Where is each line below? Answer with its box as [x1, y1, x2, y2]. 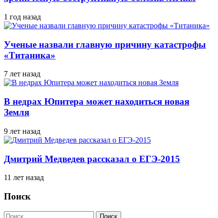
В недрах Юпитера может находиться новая [4, 96, 189, 107]
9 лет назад [4, 127, 40, 135]
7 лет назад [4, 70, 40, 78]
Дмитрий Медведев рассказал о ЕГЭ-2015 [4, 153, 180, 164]
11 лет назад [4, 173, 44, 182]
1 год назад [4, 12, 41, 21]
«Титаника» [4, 50, 55, 60]
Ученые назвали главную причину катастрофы [4, 39, 206, 50]
